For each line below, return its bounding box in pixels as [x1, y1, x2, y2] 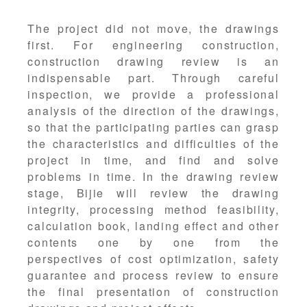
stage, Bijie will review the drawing [27, 185, 280, 201]
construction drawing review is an [27, 53, 280, 70]
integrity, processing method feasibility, [27, 201, 280, 218]
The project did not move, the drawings [27, 21, 280, 37]
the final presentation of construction [27, 284, 280, 300]
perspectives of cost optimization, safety [27, 251, 280, 267]
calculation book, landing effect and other [27, 218, 280, 234]
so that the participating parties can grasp [27, 119, 280, 136]
